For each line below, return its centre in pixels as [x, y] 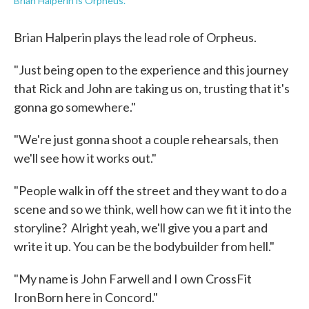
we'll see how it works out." [85, 158]
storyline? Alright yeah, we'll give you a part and [141, 228]
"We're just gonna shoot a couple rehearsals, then [146, 139]
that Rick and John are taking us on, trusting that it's [152, 88]
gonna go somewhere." [75, 107]
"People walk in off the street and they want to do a [150, 190]
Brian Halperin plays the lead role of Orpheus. [135, 37]
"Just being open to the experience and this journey [151, 70]
